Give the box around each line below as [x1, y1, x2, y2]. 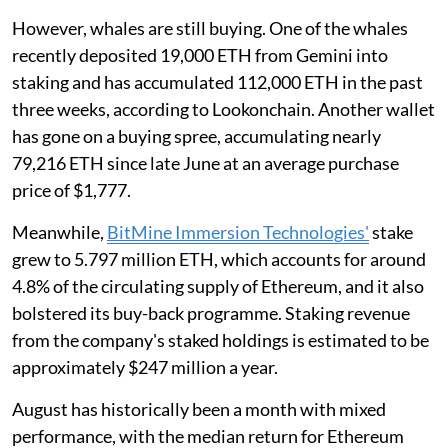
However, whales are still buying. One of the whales [12, 16, 408, 39]
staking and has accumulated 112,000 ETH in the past [12, 70, 423, 93]
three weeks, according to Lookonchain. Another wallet [12, 97, 435, 120]
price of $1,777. [12, 178, 131, 201]
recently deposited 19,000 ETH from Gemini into [12, 43, 388, 66]
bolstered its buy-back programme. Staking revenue [12, 301, 410, 324]
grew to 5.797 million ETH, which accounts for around [12, 247, 426, 270]
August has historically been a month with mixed [12, 397, 386, 420]
